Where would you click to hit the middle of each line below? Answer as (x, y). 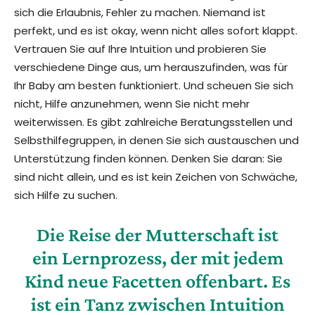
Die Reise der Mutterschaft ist (157, 235)
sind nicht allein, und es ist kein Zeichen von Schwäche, (156, 177)
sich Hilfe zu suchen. (66, 195)
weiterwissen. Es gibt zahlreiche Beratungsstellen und (153, 122)
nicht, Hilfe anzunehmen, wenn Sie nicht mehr (132, 104)
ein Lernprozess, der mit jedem (157, 258)
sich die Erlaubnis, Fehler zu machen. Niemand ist (140, 13)
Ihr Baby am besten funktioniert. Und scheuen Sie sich (154, 86)
